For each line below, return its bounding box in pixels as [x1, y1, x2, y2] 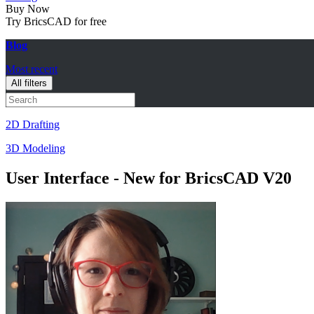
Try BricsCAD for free [6, 15, 107, 27]
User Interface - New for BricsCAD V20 [6, 168, 292, 187]
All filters [11, 78, 47, 88]
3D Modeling [6, 142, 65, 154]
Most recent [6, 63, 57, 75]
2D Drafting [6, 118, 60, 130]
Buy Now [6, 3, 50, 15]
